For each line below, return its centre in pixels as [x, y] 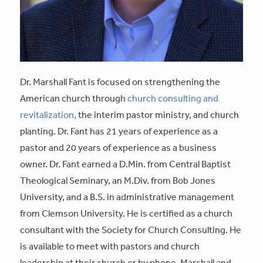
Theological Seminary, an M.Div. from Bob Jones [118, 180]
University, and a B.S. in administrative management [127, 196]
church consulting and [173, 98]
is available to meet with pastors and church [110, 246]
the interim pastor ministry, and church [159, 114]
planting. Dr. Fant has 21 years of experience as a [119, 131]
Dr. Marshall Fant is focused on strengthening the [120, 81]
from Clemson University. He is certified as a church [127, 213]
